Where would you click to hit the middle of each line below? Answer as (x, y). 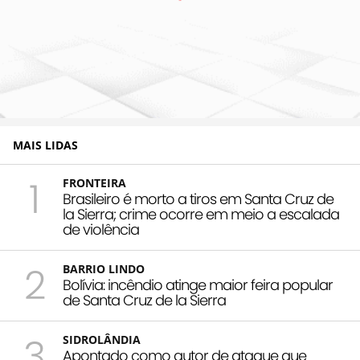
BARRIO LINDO (104, 269)
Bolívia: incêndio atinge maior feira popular (198, 285)
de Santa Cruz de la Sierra (144, 301)
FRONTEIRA (94, 183)
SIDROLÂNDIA (102, 340)
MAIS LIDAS (45, 145)
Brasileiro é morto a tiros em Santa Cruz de (198, 199)
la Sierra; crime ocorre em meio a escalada (201, 215)
